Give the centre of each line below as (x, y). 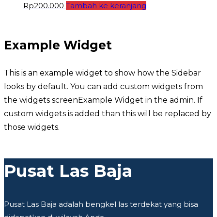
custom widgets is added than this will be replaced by (108, 113)
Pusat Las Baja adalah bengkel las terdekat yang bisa (101, 204)
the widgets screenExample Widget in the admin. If (103, 100)
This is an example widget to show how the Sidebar (102, 73)
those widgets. (32, 127)
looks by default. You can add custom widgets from (103, 86)
